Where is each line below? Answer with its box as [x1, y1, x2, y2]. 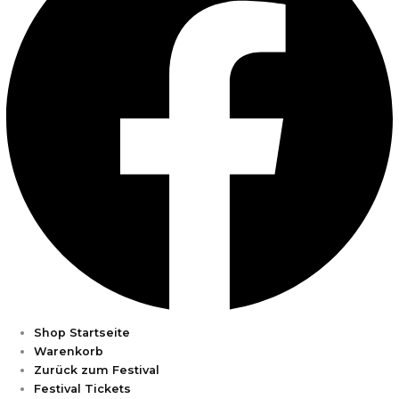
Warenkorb [34, 344, 104, 358]
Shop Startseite [34, 325, 131, 339]
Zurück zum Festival [34, 362, 160, 377]
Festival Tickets [34, 381, 132, 395]
